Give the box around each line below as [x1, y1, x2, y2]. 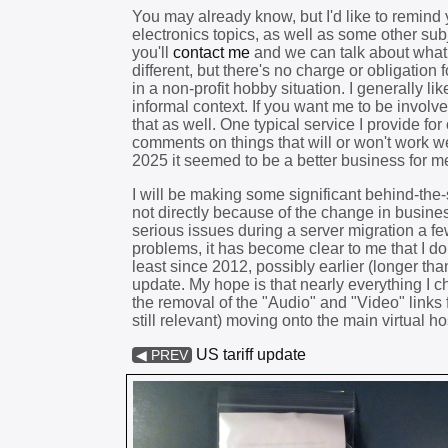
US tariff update [196, 346, 306, 363]
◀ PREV [136, 348, 188, 363]
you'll [132, 44, 173, 61]
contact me [173, 44, 250, 61]
